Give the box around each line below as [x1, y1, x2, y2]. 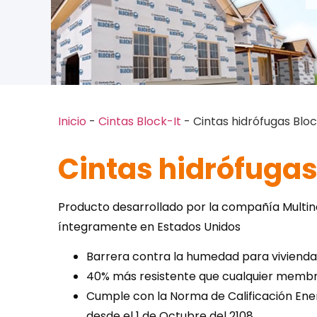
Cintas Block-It [98, 113, 181, 130]
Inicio [58, 113, 86, 130]
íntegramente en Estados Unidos [58, 218, 241, 235]
